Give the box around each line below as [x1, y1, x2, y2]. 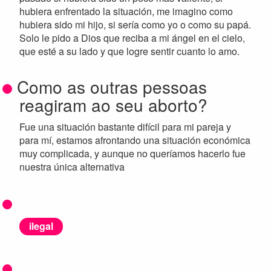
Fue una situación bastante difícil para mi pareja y [19, 120, 231, 134]
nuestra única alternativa [19, 160, 125, 174]
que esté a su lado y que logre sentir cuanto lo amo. [19, 44, 240, 59]
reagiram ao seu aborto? [19, 93, 207, 117]
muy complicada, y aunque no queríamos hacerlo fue [19, 146, 246, 161]
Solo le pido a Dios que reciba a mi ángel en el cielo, [19, 31, 245, 45]
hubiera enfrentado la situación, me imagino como [19, 4, 233, 19]
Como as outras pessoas [17, 74, 207, 99]
